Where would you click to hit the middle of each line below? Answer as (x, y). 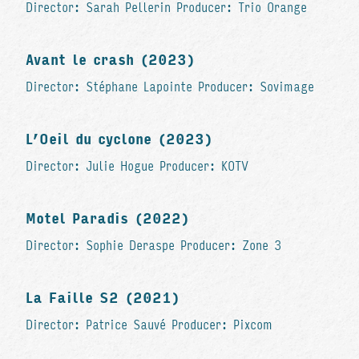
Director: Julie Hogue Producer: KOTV (137, 166)
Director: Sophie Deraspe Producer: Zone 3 (153, 245)
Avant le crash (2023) (110, 60)
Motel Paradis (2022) (107, 218)
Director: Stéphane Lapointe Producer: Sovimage (170, 87)
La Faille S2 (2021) (103, 298)
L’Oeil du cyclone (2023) (119, 139)
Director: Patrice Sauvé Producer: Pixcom (149, 325)
